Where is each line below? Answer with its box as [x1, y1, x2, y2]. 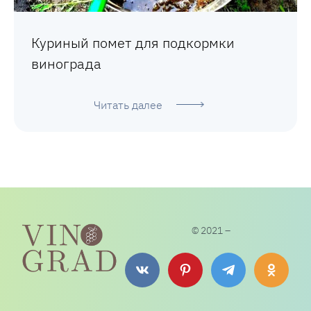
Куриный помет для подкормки [31, 33, 235, 52]
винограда [31, 53, 101, 73]
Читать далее [93, 97, 162, 112]
